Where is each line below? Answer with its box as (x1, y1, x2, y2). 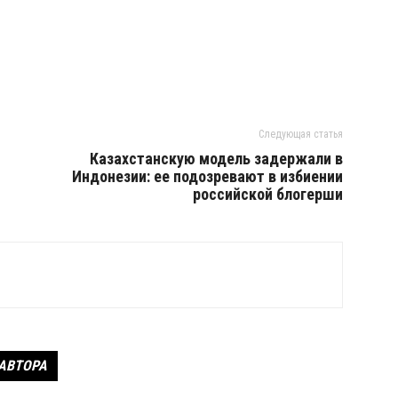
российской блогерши (193, 185, 343, 203)
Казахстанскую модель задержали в (90, 149, 343, 168)
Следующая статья (259, 128, 343, 140)
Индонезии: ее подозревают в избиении (72, 167, 343, 186)
